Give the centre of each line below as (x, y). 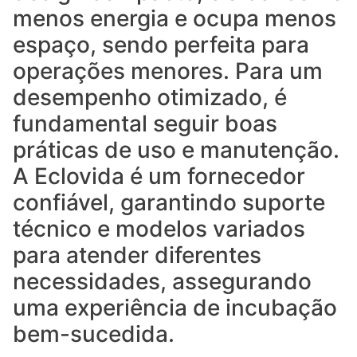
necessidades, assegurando (162, 281)
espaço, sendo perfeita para (161, 45)
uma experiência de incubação (175, 308)
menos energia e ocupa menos (175, 18)
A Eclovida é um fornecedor (159, 176)
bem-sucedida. (94, 334)
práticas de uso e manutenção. (176, 150)
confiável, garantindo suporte (169, 202)
